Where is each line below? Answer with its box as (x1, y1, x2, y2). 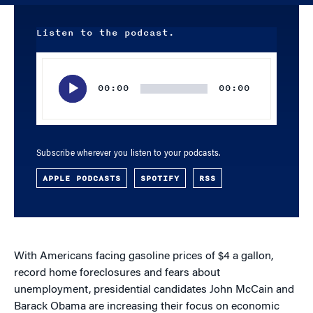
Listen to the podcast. (36, 26, 175, 40)
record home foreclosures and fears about (14, 268, 220, 279)
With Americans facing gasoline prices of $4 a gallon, (14, 251, 273, 262)
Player (36, 71, 62, 82)
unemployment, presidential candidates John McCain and (14, 284, 294, 296)
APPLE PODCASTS (43, 172, 121, 184)
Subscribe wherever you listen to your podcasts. (36, 150, 221, 158)
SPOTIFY (140, 172, 180, 184)
